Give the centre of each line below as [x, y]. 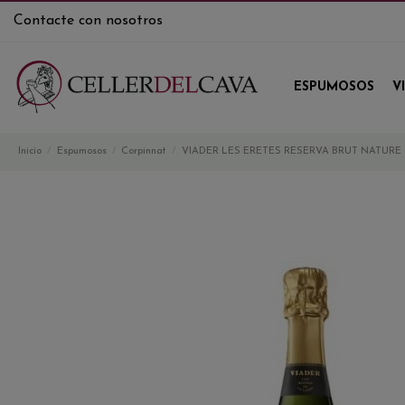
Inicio [30, 151]
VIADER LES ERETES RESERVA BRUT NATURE [291, 151]
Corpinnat [144, 151]
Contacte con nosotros [88, 21]
